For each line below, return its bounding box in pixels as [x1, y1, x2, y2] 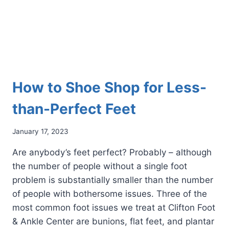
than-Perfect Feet [12, 100, 136, 118]
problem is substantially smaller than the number [12, 175, 213, 186]
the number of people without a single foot [12, 161, 187, 172]
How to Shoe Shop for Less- [12, 78, 207, 96]
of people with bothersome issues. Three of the [12, 189, 207, 199]
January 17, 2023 [12, 127, 68, 136]
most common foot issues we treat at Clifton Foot [12, 202, 215, 213]
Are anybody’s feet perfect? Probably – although [12, 147, 212, 158]
